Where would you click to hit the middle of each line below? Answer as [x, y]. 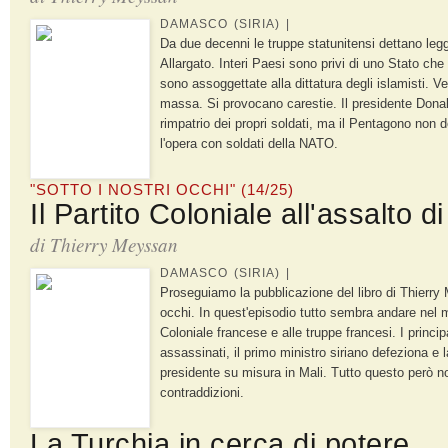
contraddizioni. [202, 392]
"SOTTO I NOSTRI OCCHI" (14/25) [162, 189]
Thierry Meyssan [114, 244]
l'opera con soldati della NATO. [249, 143]
